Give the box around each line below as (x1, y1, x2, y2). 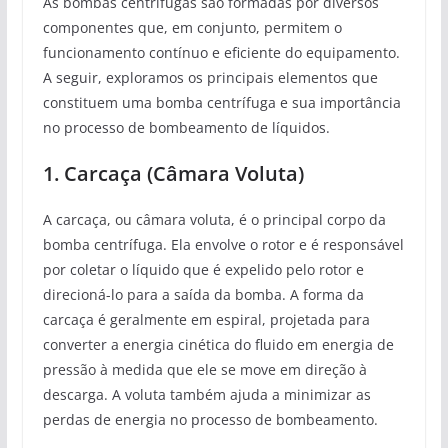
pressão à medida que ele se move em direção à (42, 359, 367, 379)
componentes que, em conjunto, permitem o (42, 17, 342, 37)
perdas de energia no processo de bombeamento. (42, 409, 378, 429)
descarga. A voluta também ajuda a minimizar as (42, 384, 371, 404)
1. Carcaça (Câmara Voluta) (42, 159, 304, 187)
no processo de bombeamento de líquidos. (42, 117, 330, 137)
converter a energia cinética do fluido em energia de (42, 334, 394, 354)
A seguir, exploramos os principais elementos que (42, 67, 378, 87)
